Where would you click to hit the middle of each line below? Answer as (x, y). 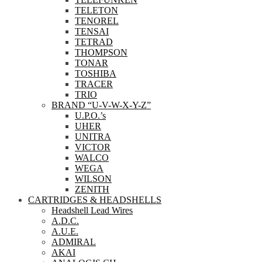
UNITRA (93, 137)
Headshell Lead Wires (92, 210)
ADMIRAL (74, 242)
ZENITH (92, 189)
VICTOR (93, 147)
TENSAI (92, 31)
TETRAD (94, 42)
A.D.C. (65, 221)
